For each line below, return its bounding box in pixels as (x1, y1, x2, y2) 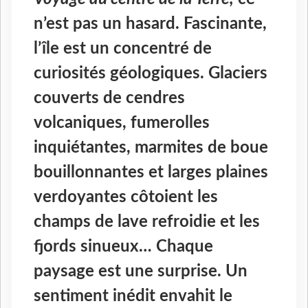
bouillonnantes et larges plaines (34, 164, 268, 181)
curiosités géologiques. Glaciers (34, 65, 267, 82)
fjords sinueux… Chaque (34, 239, 213, 256)
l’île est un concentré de (34, 41, 212, 58)
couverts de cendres (34, 90, 185, 107)
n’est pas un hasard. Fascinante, (34, 16, 267, 33)
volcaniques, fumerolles (34, 115, 210, 132)
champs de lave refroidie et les (34, 214, 260, 231)
